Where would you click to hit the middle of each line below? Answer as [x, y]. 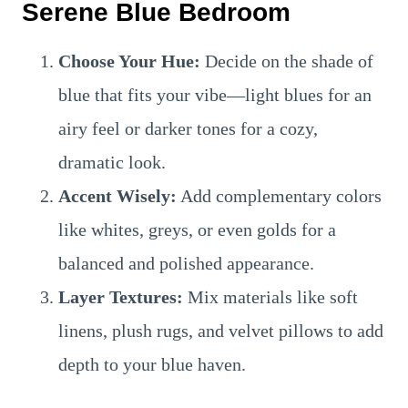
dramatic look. [112, 162]
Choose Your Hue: [129, 61]
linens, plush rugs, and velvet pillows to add [221, 331]
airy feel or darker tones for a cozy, [188, 128]
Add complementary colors [279, 196]
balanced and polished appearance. [186, 263]
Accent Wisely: [117, 196]
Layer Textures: [121, 297]
